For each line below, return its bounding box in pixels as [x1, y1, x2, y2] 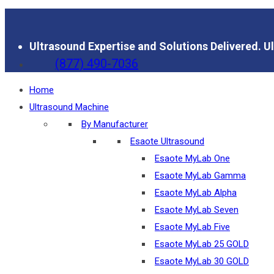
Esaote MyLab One [155, 153, 230, 164]
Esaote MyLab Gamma [155, 170, 246, 181]
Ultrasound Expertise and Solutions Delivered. [29, 40, 264, 53]
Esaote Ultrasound [130, 136, 204, 147]
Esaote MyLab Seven [155, 204, 239, 215]
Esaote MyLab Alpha [155, 187, 237, 198]
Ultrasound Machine [29, 102, 109, 113]
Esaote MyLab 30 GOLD [155, 256, 249, 267]
